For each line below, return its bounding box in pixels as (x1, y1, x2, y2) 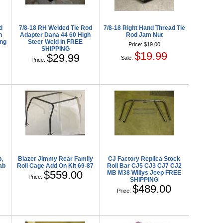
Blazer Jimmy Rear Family (17, 155, 93, 162)
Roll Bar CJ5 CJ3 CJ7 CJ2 (107, 162, 182, 169)
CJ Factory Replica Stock (108, 155, 181, 162)
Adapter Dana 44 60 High (20, 31, 91, 38)
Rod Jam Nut (125, 31, 163, 38)
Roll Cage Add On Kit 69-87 (17, 162, 94, 169)
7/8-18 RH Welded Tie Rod (18, 24, 92, 31)
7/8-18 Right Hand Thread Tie (103, 24, 185, 31)
